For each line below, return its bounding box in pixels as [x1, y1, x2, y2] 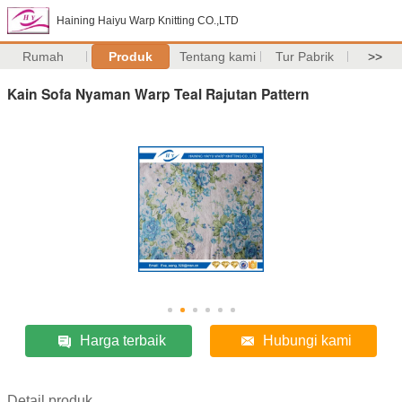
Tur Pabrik [275, 49, 334, 64]
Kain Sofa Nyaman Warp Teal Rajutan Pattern [7, 83, 310, 104]
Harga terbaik [80, 332, 167, 348]
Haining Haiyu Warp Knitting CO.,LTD [57, 14, 239, 27]
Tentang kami [179, 49, 256, 64]
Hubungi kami [263, 332, 353, 348]
